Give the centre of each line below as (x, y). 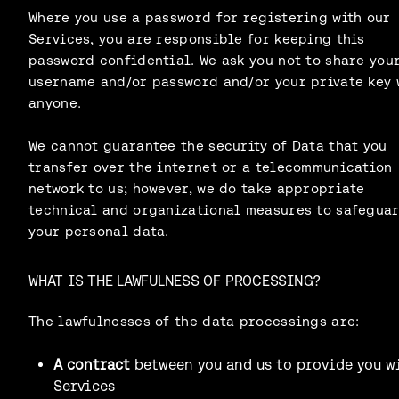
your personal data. (99, 231)
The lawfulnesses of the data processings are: (194, 321)
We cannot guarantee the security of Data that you (208, 145)
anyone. (55, 102)
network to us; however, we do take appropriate (197, 188)
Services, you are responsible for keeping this (197, 38)
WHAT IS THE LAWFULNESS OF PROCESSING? (175, 280)
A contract (92, 364)
